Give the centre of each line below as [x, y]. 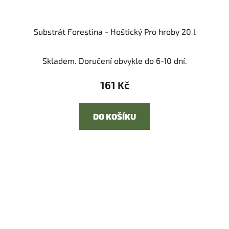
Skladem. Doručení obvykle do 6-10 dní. [114, 61]
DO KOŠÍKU [114, 117]
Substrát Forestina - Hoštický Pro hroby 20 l [114, 32]
